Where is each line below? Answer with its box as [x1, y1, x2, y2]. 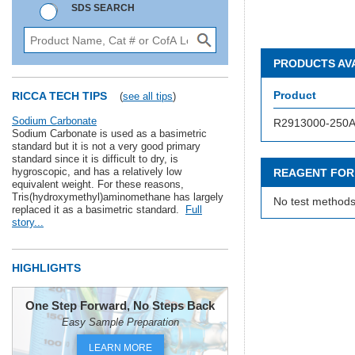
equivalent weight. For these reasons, [12, 178, 184, 190]
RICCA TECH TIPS [12, 90, 107, 102]
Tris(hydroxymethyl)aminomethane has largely [12, 191, 223, 203]
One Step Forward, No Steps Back [25, 299, 215, 312]
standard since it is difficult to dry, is [12, 153, 178, 165]
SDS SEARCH [71, 2, 135, 13]
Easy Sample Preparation [61, 316, 179, 328]
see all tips [123, 90, 173, 102]
